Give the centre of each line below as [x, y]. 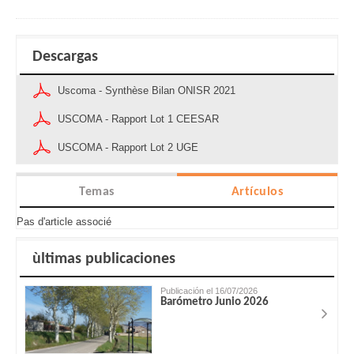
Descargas [65, 56]
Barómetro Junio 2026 [215, 302]
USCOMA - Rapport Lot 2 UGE [128, 147]
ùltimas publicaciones [104, 259]
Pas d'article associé [64, 221]
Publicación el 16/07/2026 [209, 290]
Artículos [257, 192]
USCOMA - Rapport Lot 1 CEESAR [138, 119]
